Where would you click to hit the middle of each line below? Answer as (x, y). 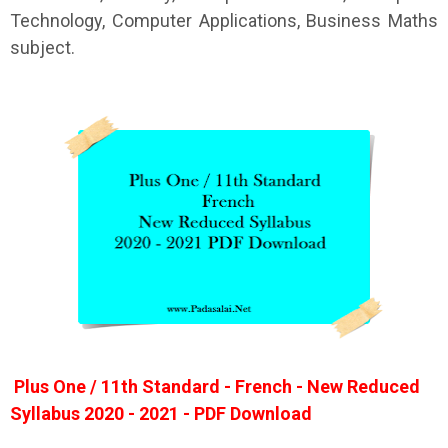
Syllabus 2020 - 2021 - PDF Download (161, 413)
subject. (42, 47)
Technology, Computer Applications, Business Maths (224, 20)
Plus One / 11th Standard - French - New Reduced (215, 386)
